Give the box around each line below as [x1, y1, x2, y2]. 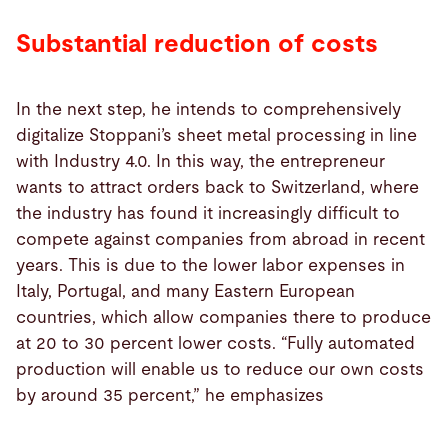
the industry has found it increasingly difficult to [16, 204, 400, 222]
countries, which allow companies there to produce [16, 308, 431, 326]
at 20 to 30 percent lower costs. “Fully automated [16, 334, 415, 352]
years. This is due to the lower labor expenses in [16, 256, 405, 274]
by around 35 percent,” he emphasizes [16, 386, 324, 404]
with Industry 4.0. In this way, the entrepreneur [16, 152, 385, 170]
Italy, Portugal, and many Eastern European [16, 282, 355, 300]
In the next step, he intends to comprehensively [16, 100, 401, 118]
